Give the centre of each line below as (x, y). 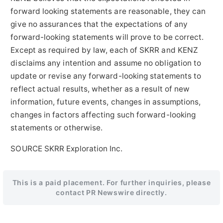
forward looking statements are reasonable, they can (108, 11)
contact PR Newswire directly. (111, 192)
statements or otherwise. (57, 128)
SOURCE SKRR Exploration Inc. (67, 148)
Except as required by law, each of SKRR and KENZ (105, 50)
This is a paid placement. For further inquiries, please (111, 182)
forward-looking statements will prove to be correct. (107, 37)
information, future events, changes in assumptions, (106, 102)
